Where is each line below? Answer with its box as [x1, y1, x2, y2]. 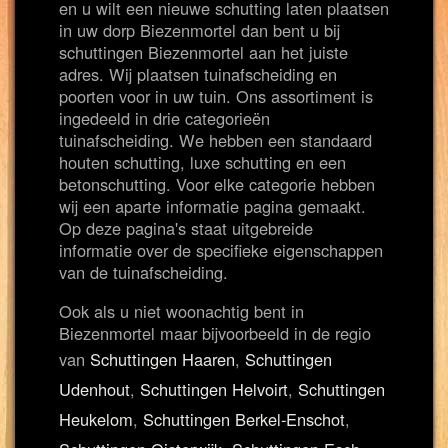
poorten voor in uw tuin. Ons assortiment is [59, 84, 373, 108]
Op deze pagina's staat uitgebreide [59, 216, 313, 240]
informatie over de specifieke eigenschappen [59, 238, 383, 262]
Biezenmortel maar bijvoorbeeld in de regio [59, 321, 371, 345]
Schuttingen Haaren [90, 347, 235, 371]
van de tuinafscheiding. [59, 260, 228, 284]
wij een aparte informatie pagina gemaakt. [59, 194, 366, 218]
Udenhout [59, 377, 130, 401]
